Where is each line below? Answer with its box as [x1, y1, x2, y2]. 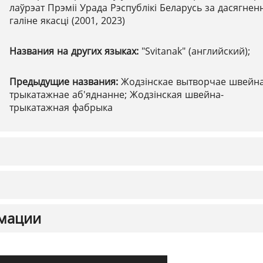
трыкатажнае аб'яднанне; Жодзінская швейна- [9, 88, 224, 101]
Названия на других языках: [9, 45, 141, 58]
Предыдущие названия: [9, 75, 121, 88]
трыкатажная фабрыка [9, 101, 113, 114]
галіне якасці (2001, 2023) [9, 14, 125, 27]
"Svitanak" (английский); [141, 45, 250, 58]
